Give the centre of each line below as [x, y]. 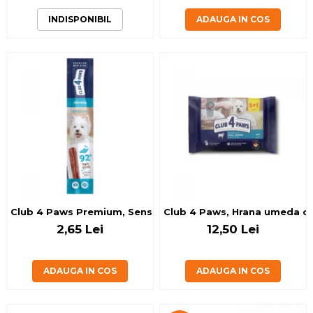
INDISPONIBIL [80, 19]
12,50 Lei [233, 229]
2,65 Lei [80, 229]
